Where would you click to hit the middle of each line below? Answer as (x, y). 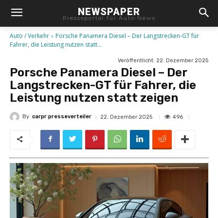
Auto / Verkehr (29, 36)
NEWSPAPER (109, 11)
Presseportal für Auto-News (109, 18)
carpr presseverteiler (62, 117)
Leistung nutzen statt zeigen (94, 98)
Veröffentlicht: (137, 60)
